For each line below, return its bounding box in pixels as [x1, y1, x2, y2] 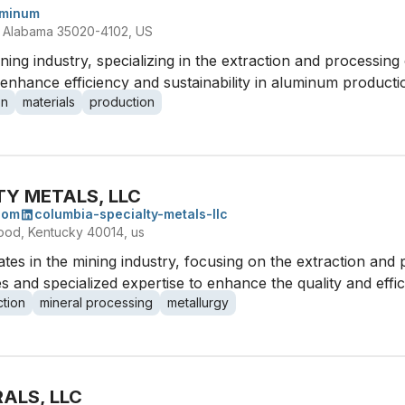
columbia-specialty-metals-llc [34, 206, 228, 221]
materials [23, 94, 75, 109]
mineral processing [40, 295, 153, 310]
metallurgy [167, 295, 229, 310]
